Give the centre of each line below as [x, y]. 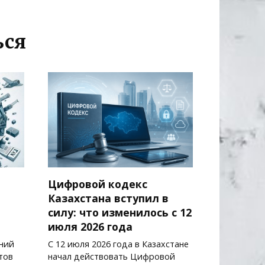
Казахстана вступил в [108, 198]
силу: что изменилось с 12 [120, 213]
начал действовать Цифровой [112, 257]
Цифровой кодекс [98, 184]
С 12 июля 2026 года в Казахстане [118, 244]
